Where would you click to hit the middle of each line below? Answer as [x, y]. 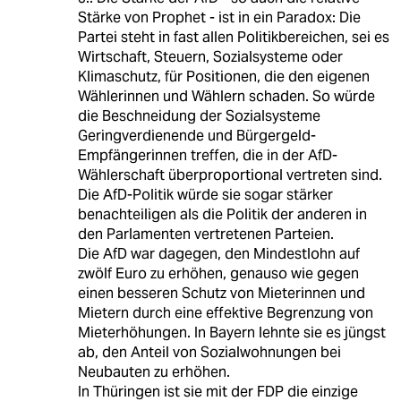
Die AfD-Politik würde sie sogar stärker [205, 195]
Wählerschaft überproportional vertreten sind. [230, 175]
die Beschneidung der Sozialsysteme [199, 116]
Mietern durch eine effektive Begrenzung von [225, 313]
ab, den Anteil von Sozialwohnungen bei [209, 353]
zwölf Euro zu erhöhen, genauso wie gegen [218, 274]
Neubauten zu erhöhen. [154, 372]
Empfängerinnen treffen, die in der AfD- [207, 156]
